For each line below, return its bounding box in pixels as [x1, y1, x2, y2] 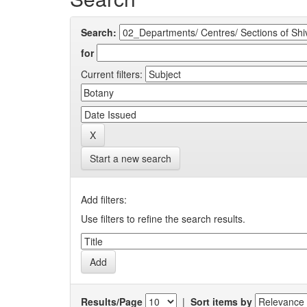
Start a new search [90, 151, 171, 165]
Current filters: [81, 67, 143, 81]
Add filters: [81, 193, 127, 206]
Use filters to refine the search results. [81, 212, 245, 225]
